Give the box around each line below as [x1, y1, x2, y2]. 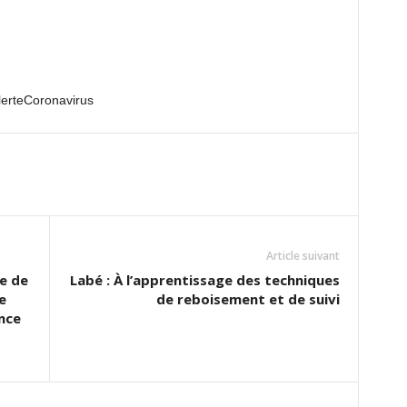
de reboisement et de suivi [155, 290, 340, 308]
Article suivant [265, 248, 340, 263]
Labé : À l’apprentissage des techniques [69, 271, 340, 289]
